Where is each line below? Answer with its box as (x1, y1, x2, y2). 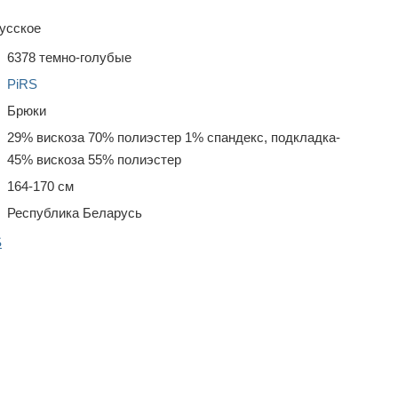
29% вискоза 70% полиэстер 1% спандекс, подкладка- (7, 130, 340, 145)
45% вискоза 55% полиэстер (7, 152, 181, 167)
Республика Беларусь (7, 205, 142, 220)
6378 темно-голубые (7, 50, 131, 65)
